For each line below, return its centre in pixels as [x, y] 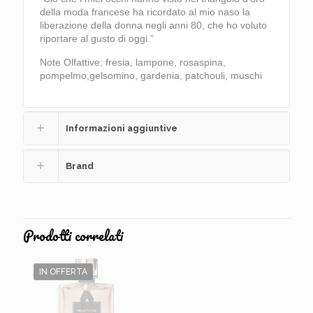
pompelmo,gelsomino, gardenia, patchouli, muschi [151, 75]
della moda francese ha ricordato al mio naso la [145, 12]
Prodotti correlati [73, 236]
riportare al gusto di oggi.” [97, 38]
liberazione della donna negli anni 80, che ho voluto [154, 25]
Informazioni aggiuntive [122, 128]
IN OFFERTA [63, 272]
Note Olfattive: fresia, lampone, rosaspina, [133, 62]
